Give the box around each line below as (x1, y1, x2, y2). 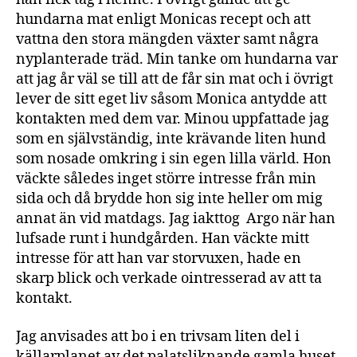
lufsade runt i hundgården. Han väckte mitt (16, 229, 309, 248)
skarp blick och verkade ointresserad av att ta (16, 269, 322, 288)
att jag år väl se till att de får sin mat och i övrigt (16, 70, 333, 88)
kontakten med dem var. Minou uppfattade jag (16, 110, 329, 128)
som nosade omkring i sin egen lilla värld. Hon (16, 150, 331, 168)
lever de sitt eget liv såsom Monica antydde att (16, 90, 327, 108)
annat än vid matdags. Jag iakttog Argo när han (16, 210, 335, 228)
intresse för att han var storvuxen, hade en (16, 249, 301, 268)
